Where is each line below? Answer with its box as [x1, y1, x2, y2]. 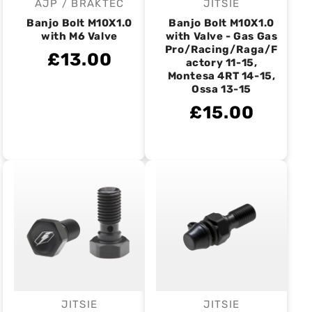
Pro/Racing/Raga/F [164, 43, 279, 56]
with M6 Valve [41, 30, 118, 42]
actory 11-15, [185, 56, 258, 69]
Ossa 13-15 [192, 83, 251, 95]
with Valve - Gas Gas [165, 30, 278, 42]
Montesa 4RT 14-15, [167, 70, 276, 82]
